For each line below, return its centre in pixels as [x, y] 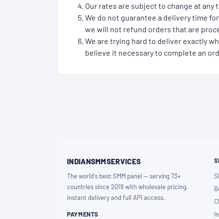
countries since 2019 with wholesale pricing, [127, 187]
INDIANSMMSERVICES [104, 162]
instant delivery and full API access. [116, 198]
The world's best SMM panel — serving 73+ [124, 176]
